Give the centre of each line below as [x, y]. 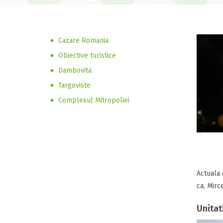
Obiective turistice [87, 56]
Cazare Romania [83, 41]
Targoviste [74, 85]
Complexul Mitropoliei [94, 100]
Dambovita [75, 70]
